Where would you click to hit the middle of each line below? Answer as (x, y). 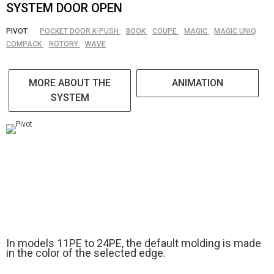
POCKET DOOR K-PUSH (80, 31)
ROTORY (64, 44)
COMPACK (25, 44)
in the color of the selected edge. (86, 253)
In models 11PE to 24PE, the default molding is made (134, 243)
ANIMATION (198, 83)
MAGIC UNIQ (235, 31)
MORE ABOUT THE (70, 83)
